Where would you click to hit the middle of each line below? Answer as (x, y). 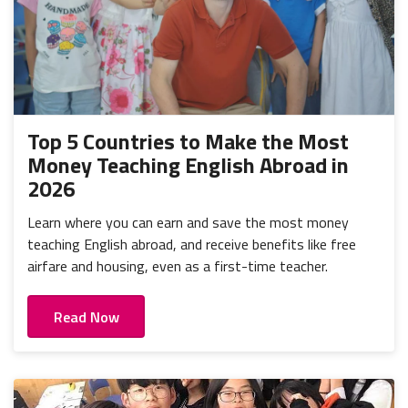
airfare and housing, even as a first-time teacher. (178, 266)
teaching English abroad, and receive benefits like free (192, 245)
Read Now (86, 316)
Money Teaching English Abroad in (188, 165)
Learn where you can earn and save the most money (188, 223)
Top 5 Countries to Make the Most (188, 142)
